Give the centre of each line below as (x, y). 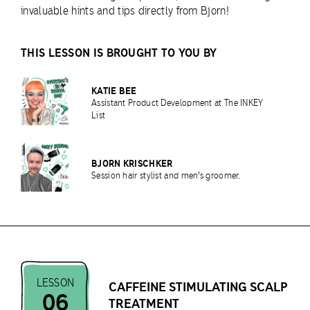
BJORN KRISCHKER (132, 164)
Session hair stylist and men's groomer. (166, 176)
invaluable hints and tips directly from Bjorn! (125, 11)
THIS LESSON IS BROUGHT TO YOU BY (119, 53)
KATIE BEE (114, 91)
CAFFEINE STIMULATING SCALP (198, 286)
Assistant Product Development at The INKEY (177, 103)
